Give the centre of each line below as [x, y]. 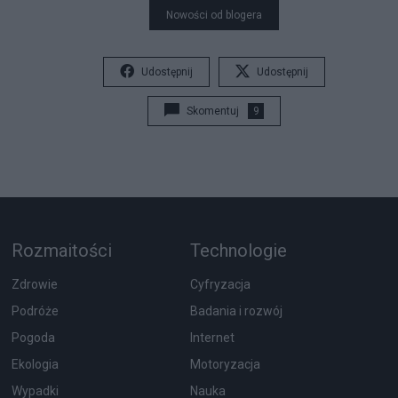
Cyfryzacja [220, 284]
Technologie [238, 251]
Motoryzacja [225, 364]
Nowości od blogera [214, 15]
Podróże [35, 311]
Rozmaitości [61, 251]
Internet [212, 338]
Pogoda [33, 338]
